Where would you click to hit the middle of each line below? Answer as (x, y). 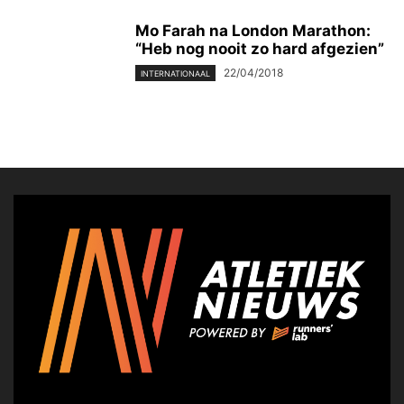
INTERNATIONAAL (175, 73)
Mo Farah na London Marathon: (253, 30)
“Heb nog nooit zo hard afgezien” (260, 48)
